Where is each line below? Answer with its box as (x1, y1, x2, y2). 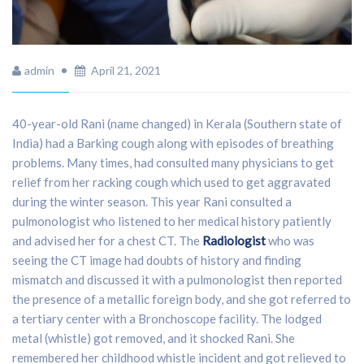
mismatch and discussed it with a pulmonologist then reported (12, 271, 342, 287)
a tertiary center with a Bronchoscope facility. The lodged (12, 310, 322, 326)
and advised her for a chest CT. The (12, 232, 202, 248)
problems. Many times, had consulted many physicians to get (12, 154, 334, 170)
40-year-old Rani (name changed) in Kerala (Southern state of (12, 115, 342, 131)
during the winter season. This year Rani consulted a (12, 193, 292, 209)
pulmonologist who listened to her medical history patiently (12, 213, 331, 228)
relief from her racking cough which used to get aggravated (12, 174, 331, 189)
